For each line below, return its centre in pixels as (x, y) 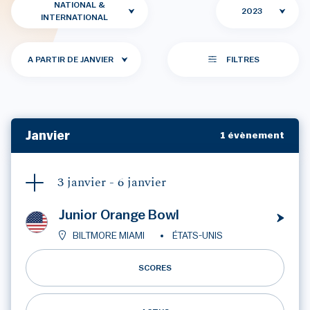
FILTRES (243, 60)
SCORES (155, 268)
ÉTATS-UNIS (197, 236)
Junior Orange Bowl (119, 215)
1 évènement (253, 136)
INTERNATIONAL (74, 17)
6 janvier (142, 183)
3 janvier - (87, 183)
